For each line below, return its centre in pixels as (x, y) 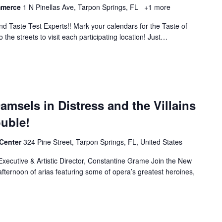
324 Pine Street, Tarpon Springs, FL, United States (103, 141)
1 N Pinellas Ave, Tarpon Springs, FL (82, 7)
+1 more (157, 7)
